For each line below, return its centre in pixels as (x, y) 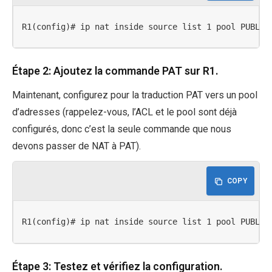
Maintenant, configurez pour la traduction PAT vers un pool (135, 95)
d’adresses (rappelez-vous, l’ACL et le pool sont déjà (124, 112)
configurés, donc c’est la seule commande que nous (122, 129)
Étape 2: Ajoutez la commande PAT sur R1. (115, 71)
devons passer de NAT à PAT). (76, 146)
